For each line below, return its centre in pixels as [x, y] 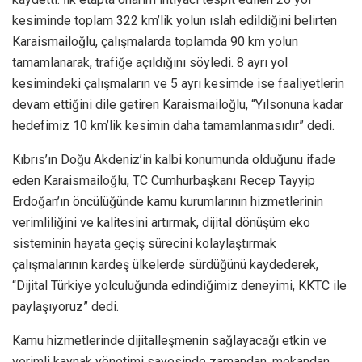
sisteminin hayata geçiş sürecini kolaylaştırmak [144, 243]
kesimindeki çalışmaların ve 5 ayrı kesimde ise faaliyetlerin [178, 83]
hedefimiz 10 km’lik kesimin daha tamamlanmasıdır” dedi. [173, 125]
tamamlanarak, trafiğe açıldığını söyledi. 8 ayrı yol [150, 62]
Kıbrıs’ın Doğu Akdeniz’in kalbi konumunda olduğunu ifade [174, 159]
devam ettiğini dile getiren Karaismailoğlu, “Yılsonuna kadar [178, 104]
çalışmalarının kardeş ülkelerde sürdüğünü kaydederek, [165, 264]
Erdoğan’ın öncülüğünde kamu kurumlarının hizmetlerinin [168, 201]
